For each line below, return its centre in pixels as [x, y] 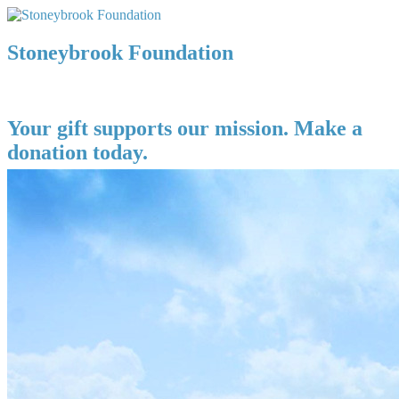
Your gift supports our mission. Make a [185, 128]
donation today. [77, 152]
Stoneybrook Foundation [120, 52]
